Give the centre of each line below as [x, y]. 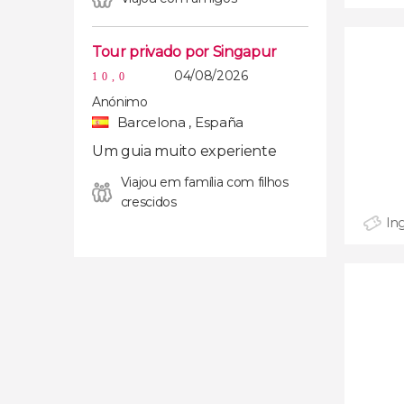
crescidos [148, 202]
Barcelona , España [179, 122]
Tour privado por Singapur [184, 52]
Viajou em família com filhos [204, 182]
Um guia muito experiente [184, 151]
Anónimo [120, 102]
